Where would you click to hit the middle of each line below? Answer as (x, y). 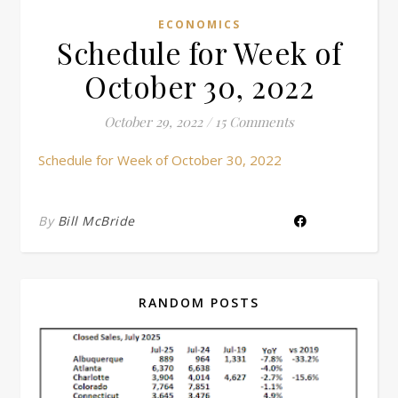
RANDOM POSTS (199, 302)
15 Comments (255, 122)
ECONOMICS (199, 24)
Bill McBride (96, 221)
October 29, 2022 (153, 122)
